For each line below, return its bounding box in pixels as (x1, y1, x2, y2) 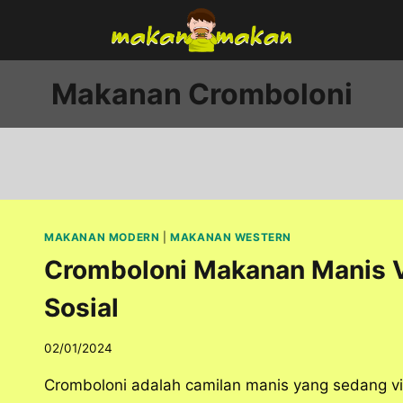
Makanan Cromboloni (50, 76, 353, 112)
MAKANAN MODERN (44, 230, 160, 244)
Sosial (44, 291, 119, 323)
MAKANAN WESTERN (170, 230, 292, 244)
